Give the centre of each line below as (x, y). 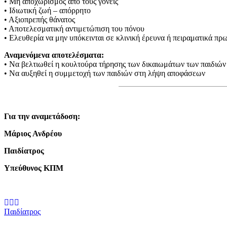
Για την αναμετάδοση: (42, 116)
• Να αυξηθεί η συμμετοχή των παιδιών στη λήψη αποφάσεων (105, 73)
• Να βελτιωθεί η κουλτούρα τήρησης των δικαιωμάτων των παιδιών (115, 64)
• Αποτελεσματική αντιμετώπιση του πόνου (74, 28)
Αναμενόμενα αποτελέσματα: (54, 55)
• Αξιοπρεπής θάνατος (40, 19)
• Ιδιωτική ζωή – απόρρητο (47, 10)
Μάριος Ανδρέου (33, 133)
